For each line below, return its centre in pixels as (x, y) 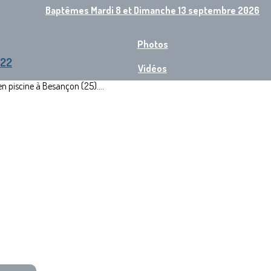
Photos (152, 44)
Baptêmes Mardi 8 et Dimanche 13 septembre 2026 (152, 10)
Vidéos (152, 68)
